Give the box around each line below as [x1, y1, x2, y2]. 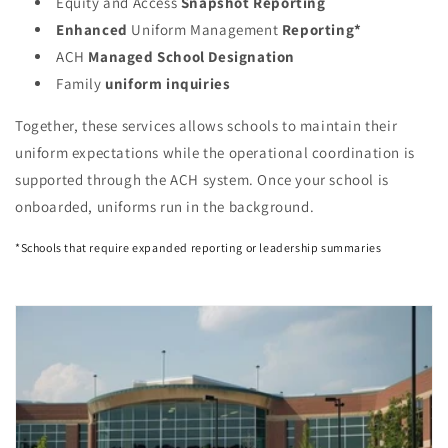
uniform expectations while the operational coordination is [15, 143, 415, 163]
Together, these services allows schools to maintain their [15, 116, 398, 136]
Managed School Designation [88, 47, 296, 67]
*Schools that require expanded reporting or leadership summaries [15, 240, 382, 256]
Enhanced [56, 20, 128, 40]
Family [56, 74, 102, 94]
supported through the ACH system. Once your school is [15, 170, 389, 190]
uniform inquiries [101, 74, 231, 94]
